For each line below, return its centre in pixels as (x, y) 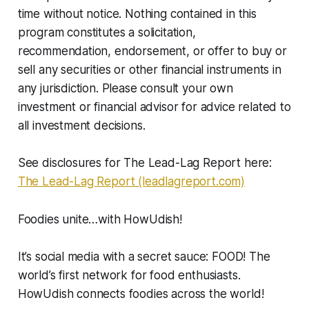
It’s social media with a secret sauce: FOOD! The (144, 257)
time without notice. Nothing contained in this (137, 14)
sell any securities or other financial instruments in (149, 70)
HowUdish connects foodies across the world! (141, 294)
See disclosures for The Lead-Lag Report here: (145, 163)
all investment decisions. (81, 126)
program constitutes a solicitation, (107, 33)
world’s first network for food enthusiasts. (129, 276)
